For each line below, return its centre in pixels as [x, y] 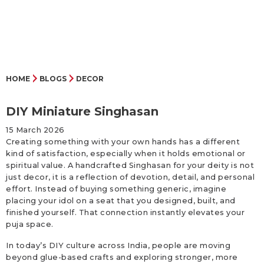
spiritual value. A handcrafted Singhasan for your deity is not [130, 166]
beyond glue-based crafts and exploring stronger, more [122, 258]
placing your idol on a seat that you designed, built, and [121, 201]
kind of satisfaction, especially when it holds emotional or [126, 154]
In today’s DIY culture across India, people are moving [118, 246]
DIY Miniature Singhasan [82, 112]
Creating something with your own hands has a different [123, 142]
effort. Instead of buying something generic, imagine [116, 189]
